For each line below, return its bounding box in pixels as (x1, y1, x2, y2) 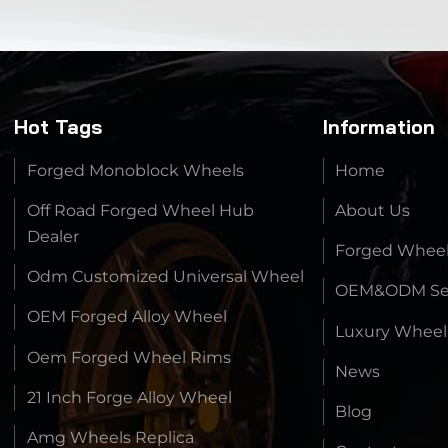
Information (322, 113, 435, 139)
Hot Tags (14, 113, 103, 139)
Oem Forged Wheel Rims (27, 347, 232, 367)
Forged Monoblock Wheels (27, 160, 245, 180)
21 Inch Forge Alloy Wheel (27, 387, 233, 407)
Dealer (27, 226, 80, 246)
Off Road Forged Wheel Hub (27, 200, 255, 220)
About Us (335, 200, 411, 220)
